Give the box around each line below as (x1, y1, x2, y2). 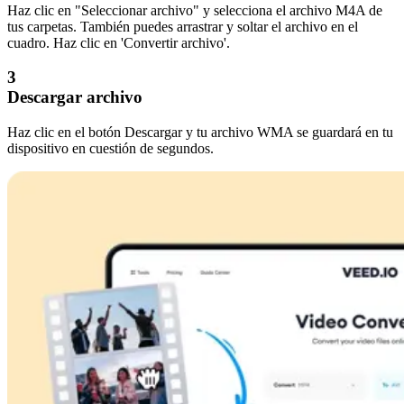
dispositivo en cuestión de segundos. (7, 141, 214, 156)
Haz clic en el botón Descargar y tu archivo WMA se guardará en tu (7, 124, 393, 140)
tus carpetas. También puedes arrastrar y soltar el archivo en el (7, 18, 358, 34)
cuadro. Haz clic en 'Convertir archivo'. (7, 34, 230, 50)
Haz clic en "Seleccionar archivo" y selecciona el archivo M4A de (7, 2, 382, 18)
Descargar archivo (7, 87, 142, 107)
